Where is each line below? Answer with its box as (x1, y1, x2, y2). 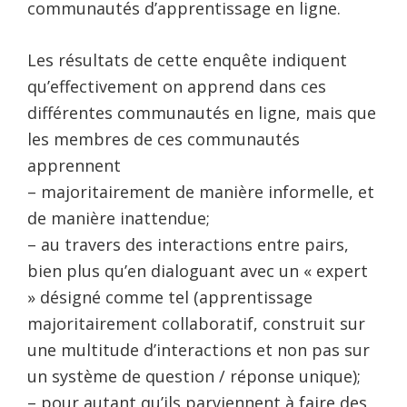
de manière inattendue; (27, 206, 210, 229)
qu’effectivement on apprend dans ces (27, 74, 326, 97)
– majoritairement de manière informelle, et (27, 180, 374, 203)
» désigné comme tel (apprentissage (27, 285, 313, 308)
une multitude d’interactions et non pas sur (27, 338, 370, 361)
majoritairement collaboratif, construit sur (27, 312, 365, 334)
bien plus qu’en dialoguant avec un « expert (27, 259, 368, 282)
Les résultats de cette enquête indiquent (27, 48, 347, 71)
